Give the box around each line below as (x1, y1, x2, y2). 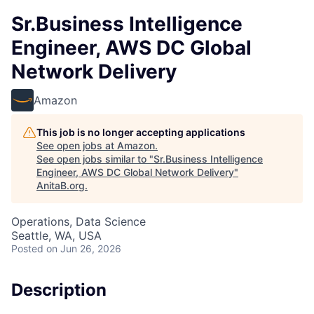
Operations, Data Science (11, 214, 146, 228)
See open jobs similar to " (36, 153, 153, 165)
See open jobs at (36, 139, 117, 151)
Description (11, 280, 107, 300)
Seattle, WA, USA (11, 228, 102, 243)
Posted (11, 243, 43, 254)
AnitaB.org (36, 179, 85, 191)
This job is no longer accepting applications (36, 126, 245, 138)
